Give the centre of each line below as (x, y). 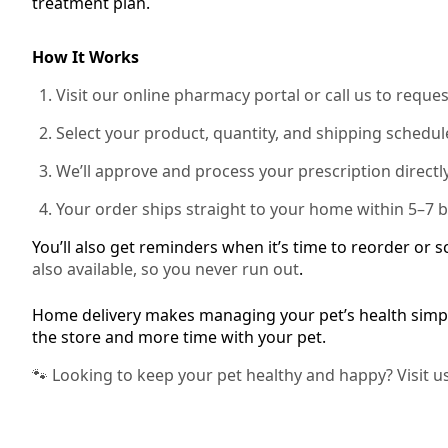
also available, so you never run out (165, 269)
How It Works (85, 57)
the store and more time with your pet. (179, 337)
